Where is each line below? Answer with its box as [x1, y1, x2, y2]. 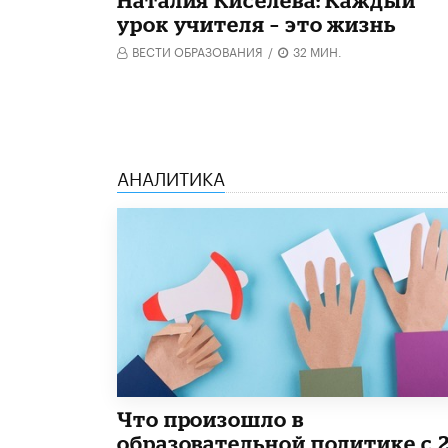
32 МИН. [293, 40, 342, 60]
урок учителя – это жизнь [117, 11, 396, 36]
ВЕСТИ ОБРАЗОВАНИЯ [132, 40, 263, 60]
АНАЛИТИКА [117, 161, 225, 190]
